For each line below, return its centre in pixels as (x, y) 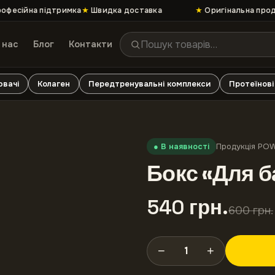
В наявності (185, 146)
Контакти (90, 44)
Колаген (54, 84)
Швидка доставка (118, 10)
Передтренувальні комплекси (149, 84)
